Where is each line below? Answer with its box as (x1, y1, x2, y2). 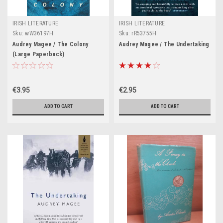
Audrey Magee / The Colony (12, 41, 89, 48)
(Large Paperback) (12, 51, 65, 58)
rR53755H (131, 30, 157, 37)
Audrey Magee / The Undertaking (119, 41, 210, 48)
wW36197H (25, 30, 54, 37)
